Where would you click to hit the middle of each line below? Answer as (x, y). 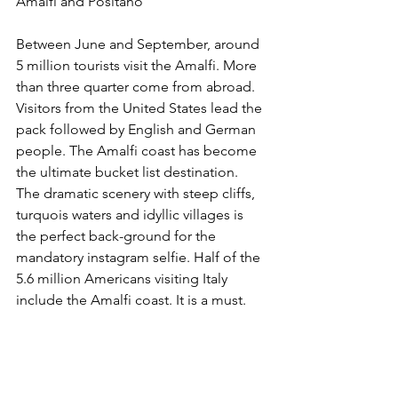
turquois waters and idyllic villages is (131, 214)
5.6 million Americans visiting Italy (123, 278)
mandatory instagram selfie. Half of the (140, 257)
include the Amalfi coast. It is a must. (131, 299)
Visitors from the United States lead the (141, 107)
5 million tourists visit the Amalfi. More (138, 65)
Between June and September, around (139, 44)
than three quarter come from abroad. (137, 86)
